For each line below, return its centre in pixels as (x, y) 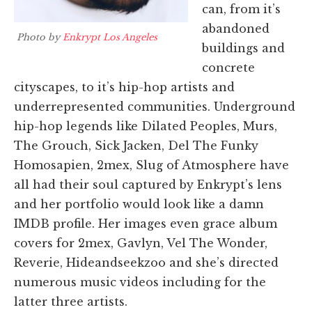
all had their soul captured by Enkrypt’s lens (148, 184)
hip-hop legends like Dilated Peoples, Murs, (146, 126)
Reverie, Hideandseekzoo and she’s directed (146, 262)
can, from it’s (241, 9)
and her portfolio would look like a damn (139, 204)
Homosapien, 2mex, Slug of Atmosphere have (151, 165)
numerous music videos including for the (140, 282)
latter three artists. (71, 301)
